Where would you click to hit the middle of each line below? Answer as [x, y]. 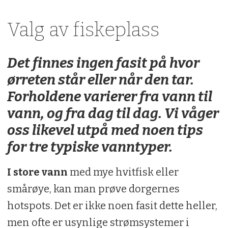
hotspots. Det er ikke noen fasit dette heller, [112, 206]
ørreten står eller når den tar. [100, 80]
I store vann [38, 172]
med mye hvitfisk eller [124, 172]
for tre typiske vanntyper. [90, 147]
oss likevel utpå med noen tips [105, 130]
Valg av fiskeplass [83, 30]
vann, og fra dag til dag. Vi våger [113, 113]
